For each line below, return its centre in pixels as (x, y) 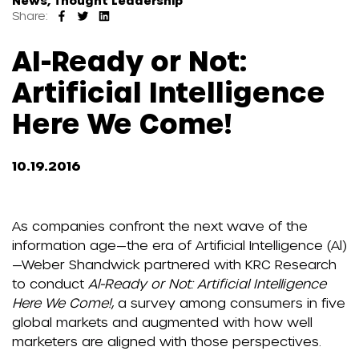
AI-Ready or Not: (129, 59)
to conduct (50, 284)
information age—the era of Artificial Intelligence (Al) (179, 245)
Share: (31, 16)
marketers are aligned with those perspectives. (167, 341)
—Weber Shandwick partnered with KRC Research (174, 264)
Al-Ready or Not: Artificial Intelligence (207, 284)
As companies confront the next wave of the (160, 226)
